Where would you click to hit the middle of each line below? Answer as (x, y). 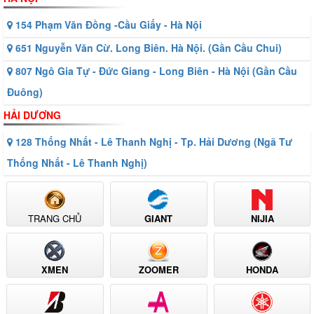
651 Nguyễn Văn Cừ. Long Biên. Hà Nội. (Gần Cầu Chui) (147, 48)
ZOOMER (158, 270)
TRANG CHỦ (55, 219)
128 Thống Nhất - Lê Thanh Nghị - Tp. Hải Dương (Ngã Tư (152, 142)
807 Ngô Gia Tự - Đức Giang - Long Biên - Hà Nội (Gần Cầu (155, 71)
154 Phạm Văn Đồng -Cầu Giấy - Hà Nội (107, 25)
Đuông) (25, 92)
